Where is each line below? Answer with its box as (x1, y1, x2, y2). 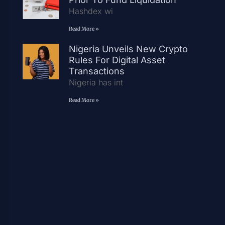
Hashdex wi (68, 6, 113, 16)
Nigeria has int (68, 77, 123, 87)
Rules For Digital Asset (68, 54, 165, 65)
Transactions (68, 65, 125, 76)
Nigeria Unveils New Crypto (68, 43, 188, 54)
